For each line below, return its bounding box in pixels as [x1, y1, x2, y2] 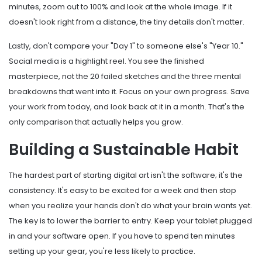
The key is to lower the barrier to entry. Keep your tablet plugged [9, 215, 252, 227]
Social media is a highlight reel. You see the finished [9, 55, 204, 67]
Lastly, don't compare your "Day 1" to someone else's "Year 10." [9, 40, 243, 51]
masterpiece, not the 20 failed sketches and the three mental [9, 70, 241, 82]
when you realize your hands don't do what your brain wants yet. [9, 200, 252, 212]
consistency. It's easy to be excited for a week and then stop [9, 185, 236, 196]
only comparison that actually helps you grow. [9, 116, 183, 127]
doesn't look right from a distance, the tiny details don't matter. [9, 16, 244, 27]
